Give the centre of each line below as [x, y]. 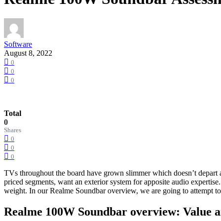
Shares [13, 130]
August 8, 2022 [28, 53]
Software [18, 44]
